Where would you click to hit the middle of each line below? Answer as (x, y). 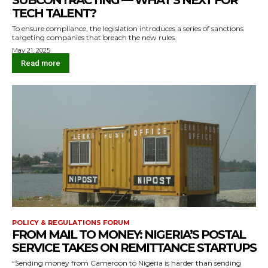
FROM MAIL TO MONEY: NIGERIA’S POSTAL (129, 234)
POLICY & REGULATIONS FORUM (71, 223)
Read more (41, 63)
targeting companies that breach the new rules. (94, 37)
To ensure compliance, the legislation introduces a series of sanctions (128, 28)
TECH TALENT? (54, 13)
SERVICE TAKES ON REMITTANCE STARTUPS (134, 248)
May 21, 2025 (31, 50)
